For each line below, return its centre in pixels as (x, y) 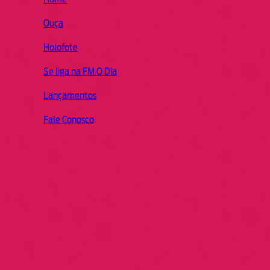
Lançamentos (70, 95)
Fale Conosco (69, 119)
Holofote (61, 47)
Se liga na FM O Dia (80, 71)
